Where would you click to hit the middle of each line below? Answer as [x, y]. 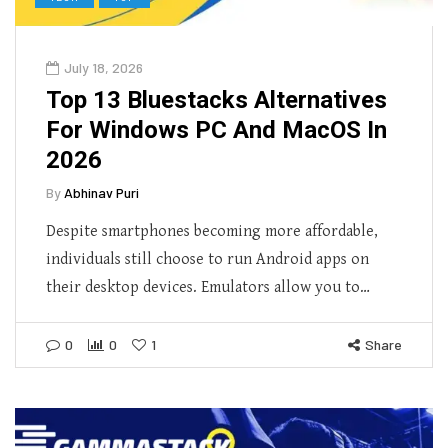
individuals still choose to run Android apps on [207, 259]
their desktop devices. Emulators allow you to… [208, 287]
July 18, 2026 [103, 67]
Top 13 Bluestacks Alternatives [216, 99]
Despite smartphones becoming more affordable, [212, 231]
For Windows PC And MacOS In [216, 129]
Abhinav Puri [101, 192]
